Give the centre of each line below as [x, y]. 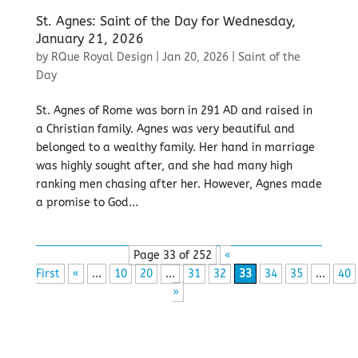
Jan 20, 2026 [195, 57]
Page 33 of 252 [172, 255]
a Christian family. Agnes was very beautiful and [165, 129]
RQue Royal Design [101, 57]
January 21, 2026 [89, 39]
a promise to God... [87, 203]
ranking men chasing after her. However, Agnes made [179, 184]
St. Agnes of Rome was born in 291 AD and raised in [174, 111]
